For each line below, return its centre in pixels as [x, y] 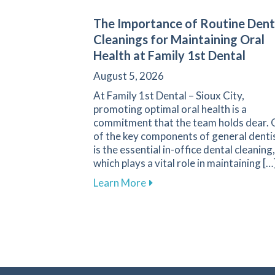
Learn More [120, 183]
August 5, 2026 [129, 76]
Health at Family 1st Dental [169, 56]
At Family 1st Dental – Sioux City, [169, 96]
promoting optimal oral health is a [170, 109]
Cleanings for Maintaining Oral [179, 40]
